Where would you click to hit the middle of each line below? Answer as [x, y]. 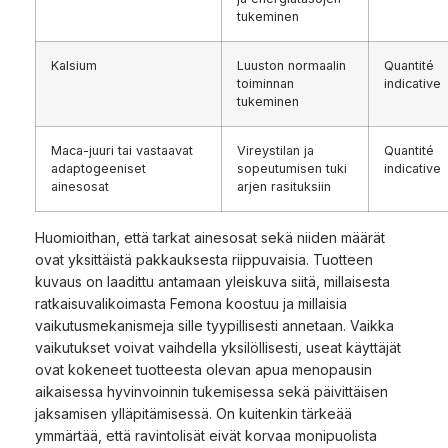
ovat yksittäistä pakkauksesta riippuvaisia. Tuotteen [204, 259]
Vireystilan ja [275, 150]
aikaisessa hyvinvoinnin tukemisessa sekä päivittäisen [211, 391]
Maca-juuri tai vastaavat [122, 150]
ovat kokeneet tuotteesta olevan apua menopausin [203, 369]
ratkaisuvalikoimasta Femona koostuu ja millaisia [191, 303]
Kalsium [74, 65]
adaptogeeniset [98, 168]
